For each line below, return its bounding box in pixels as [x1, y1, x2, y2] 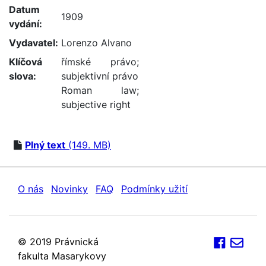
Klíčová [9, 56, 42, 68]
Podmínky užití [121, 183, 188, 195]
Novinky [51, 183, 88, 195]
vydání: [9, 18, 42, 30]
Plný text [25, 139, 65, 151]
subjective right [61, 99, 131, 110]
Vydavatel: [9, 37, 58, 49]
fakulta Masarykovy [18, 250, 106, 262]
